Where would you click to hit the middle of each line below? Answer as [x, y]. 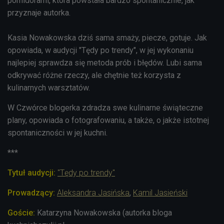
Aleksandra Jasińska [93, 192]
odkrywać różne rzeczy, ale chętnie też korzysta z [94, 75]
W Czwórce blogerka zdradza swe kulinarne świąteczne [105, 107]
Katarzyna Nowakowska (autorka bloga [103, 212]
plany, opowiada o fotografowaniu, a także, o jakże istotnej [108, 120]
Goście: [21, 212]
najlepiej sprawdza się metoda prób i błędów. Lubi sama [105, 62]
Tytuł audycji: [32, 172]
